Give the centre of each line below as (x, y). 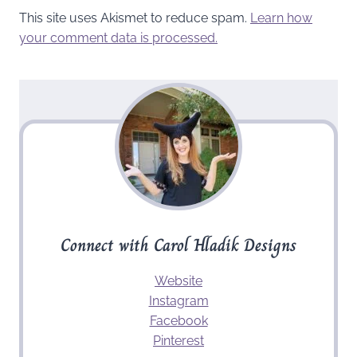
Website (178, 281)
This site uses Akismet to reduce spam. (135, 18)
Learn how (281, 18)
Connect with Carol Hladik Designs (178, 245)
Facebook (178, 321)
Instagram (178, 301)
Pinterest (178, 341)
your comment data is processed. (118, 38)
